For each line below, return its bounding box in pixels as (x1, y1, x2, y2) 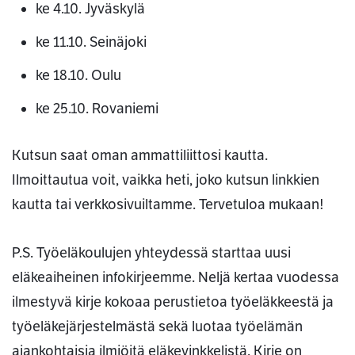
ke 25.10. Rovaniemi (36, 100, 158, 118)
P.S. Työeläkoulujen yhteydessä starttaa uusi (12, 244, 291, 262)
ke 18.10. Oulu (36, 67, 121, 85)
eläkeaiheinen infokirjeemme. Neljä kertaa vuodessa (12, 269, 339, 287)
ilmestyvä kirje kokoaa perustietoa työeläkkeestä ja (12, 293, 334, 311)
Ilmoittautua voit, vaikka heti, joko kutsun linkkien (12, 171, 319, 189)
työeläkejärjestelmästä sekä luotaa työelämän (12, 318, 303, 336)
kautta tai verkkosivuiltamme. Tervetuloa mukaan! (12, 196, 324, 214)
